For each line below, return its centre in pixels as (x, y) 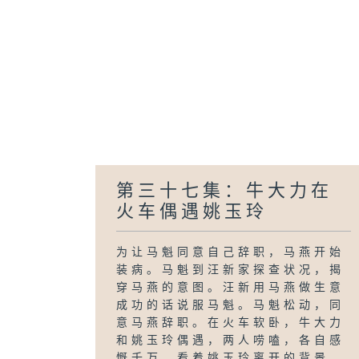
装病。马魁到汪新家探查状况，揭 (231, 270)
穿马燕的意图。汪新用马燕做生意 (231, 288)
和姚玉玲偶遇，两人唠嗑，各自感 (231, 341)
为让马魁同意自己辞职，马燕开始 (231, 252)
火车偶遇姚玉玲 (192, 212)
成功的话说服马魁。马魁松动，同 (231, 305)
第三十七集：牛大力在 (225, 191)
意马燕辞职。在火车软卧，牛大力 (231, 323)
